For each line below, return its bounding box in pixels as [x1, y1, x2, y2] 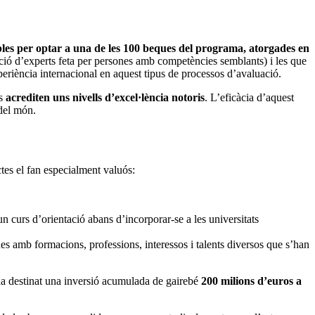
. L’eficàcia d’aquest [205, 91, 294, 104]
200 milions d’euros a [201, 275, 302, 288]
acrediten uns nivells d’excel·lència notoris [6, 91, 205, 104]
